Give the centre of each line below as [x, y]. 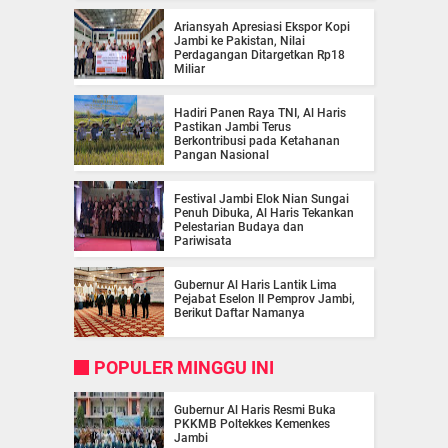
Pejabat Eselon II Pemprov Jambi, [264, 298]
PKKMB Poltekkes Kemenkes [252, 423]
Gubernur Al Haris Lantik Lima [255, 284]
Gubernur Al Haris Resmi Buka [255, 409]
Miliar [189, 68]
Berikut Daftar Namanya [239, 312]
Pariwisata [203, 240]
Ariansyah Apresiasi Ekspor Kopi [262, 26]
